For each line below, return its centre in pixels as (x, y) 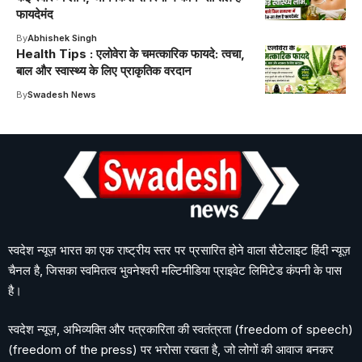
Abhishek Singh (62, 38)
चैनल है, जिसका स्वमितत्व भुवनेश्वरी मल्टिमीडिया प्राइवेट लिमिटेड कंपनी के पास (175, 270)
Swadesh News (62, 95)
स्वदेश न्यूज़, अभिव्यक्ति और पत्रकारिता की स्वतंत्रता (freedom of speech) (181, 329)
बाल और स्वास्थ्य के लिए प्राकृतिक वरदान (104, 71)
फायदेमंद (35, 14)
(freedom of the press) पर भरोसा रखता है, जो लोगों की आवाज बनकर (171, 349)
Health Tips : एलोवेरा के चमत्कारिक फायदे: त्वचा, (130, 54)
